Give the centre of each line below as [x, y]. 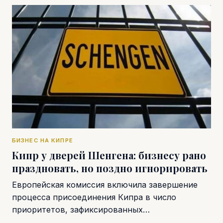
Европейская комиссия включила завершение [105, 185]
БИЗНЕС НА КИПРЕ [43, 141]
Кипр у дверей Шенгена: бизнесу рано [109, 155]
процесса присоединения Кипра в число [94, 197]
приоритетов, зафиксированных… [81, 210]
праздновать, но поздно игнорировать [110, 168]
